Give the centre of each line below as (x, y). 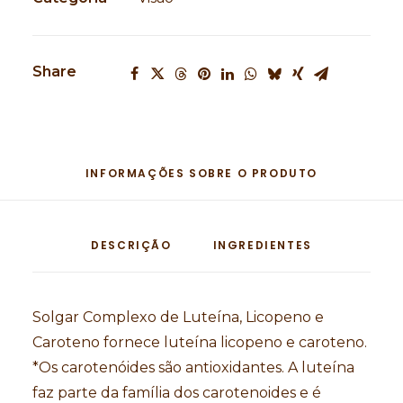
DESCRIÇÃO (131, 245)
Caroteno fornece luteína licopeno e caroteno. (200, 342)
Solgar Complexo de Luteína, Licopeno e (178, 317)
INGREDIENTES (262, 245)
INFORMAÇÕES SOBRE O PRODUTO (201, 173)
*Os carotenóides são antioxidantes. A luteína (193, 367)
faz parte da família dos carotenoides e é (177, 393)
